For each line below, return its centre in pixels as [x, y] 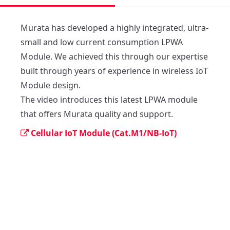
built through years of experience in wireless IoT [114, 71]
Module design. [51, 85]
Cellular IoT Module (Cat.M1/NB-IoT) [104, 133]
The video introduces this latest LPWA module [109, 99]
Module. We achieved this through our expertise [114, 56]
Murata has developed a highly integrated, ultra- [114, 27]
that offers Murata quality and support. [98, 114]
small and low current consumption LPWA [102, 42]
